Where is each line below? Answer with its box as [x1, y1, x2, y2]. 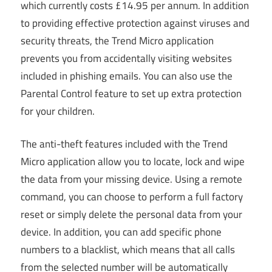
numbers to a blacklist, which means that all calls [21, 242, 235, 258]
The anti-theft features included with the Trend [21, 136, 228, 152]
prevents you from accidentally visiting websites [21, 50, 232, 66]
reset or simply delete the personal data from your [21, 206, 242, 223]
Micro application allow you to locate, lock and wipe [21, 154, 245, 170]
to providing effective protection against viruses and [21, 15, 250, 31]
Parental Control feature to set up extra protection [21, 85, 242, 101]
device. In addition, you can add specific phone [21, 224, 222, 240]
